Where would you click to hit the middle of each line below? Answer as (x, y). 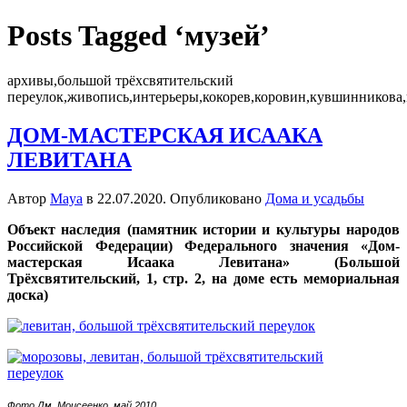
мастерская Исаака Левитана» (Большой (203, 262)
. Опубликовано (214, 198)
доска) (28, 294)
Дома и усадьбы (315, 198)
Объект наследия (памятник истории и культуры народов (203, 229)
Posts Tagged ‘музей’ (139, 36)
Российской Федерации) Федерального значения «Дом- (203, 245)
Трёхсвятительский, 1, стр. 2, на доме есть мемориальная (203, 278)
